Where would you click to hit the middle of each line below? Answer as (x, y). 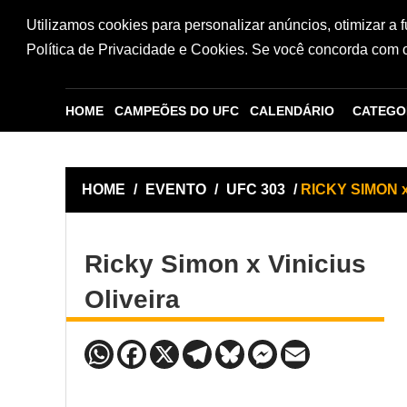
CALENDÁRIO (292, 111)
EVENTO (176, 189)
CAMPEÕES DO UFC (177, 111)
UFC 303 (258, 189)
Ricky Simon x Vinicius (225, 263)
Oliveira (132, 299)
